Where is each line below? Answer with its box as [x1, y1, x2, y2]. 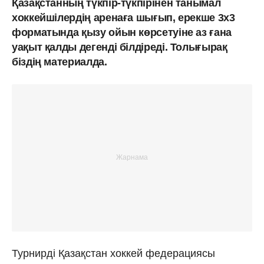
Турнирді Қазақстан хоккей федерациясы [12, 247, 215, 259]
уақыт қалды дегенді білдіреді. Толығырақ [12, 41, 227, 53]
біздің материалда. [12, 55, 107, 68]
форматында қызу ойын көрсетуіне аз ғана [12, 26, 232, 38]
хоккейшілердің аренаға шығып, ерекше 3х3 [12, 11, 235, 24]
